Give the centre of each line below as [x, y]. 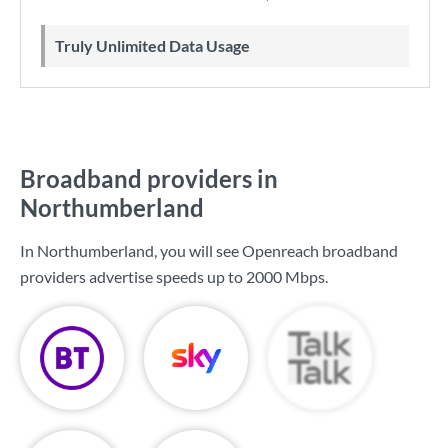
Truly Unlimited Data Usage [157, 45]
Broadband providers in [149, 178]
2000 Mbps [285, 276]
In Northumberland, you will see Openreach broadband [209, 250]
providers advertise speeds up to [133, 276]
